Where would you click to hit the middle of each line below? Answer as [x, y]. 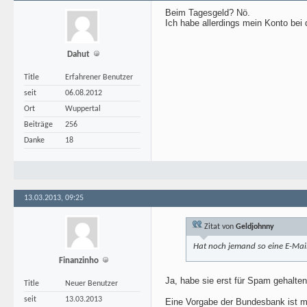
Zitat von [219, 227]
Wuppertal [83, 109]
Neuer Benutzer [91, 284]
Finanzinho [78, 261]
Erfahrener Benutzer [99, 77]
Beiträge [38, 125]
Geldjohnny [255, 227]
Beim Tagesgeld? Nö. [208, 13]
